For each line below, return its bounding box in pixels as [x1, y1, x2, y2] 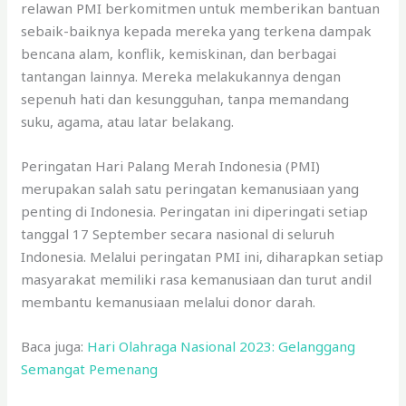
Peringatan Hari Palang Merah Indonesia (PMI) [21, 156, 321, 175]
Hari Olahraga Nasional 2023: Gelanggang [87, 336, 356, 355]
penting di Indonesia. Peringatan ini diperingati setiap [21, 201, 369, 220]
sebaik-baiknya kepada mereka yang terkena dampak [21, 21, 372, 40]
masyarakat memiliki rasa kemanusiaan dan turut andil [21, 269, 372, 288]
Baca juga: [21, 336, 88, 355]
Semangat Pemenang [21, 359, 159, 378]
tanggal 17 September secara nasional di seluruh [21, 224, 335, 243]
